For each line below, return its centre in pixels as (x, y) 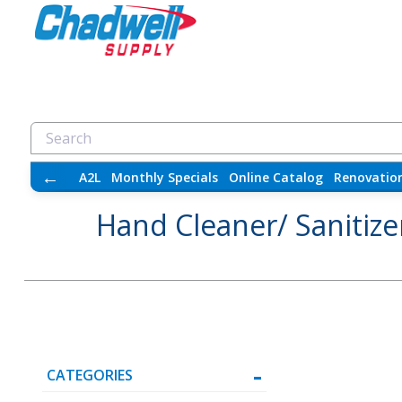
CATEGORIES (90, 376)
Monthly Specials (164, 178)
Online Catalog (275, 178)
